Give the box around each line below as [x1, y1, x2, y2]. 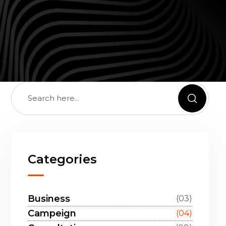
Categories [28, 152, 97, 166]
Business [28, 193, 70, 204]
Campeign [28, 208, 76, 219]
